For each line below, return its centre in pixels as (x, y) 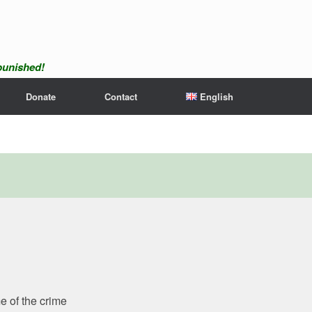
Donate (41, 96)
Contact (121, 96)
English (216, 96)
